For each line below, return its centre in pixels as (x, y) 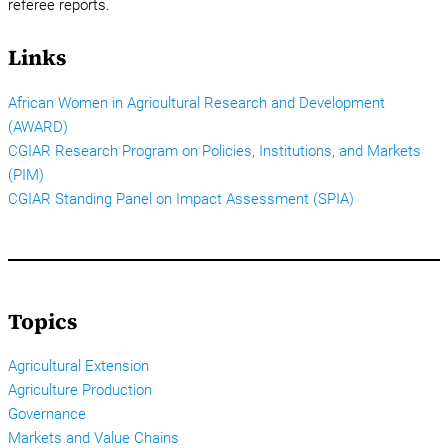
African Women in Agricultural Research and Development (196, 102)
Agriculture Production (80, 390)
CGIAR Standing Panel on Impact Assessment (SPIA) (181, 198)
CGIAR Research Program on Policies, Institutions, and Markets (214, 150)
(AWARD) (38, 126)
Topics (42, 321)
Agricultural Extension (78, 366)
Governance (47, 414)
